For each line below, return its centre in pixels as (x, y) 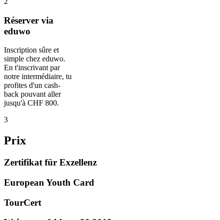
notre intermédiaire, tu (38, 77)
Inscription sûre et (31, 50)
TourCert (23, 202)
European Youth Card (49, 182)
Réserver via (29, 20)
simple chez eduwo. (35, 59)
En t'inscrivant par (32, 68)
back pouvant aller (32, 94)
